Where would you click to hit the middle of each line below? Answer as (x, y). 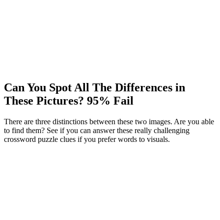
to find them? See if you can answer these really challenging (97, 130)
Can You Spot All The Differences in (95, 87)
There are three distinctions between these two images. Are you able (109, 121)
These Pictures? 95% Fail (69, 100)
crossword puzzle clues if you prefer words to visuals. (87, 139)
